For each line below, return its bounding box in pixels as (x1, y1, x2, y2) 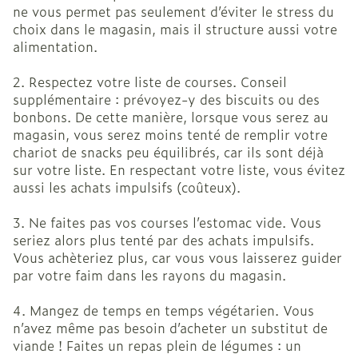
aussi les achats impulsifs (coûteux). (13, 177, 241, 197)
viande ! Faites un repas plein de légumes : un (13, 336, 301, 356)
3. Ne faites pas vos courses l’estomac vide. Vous (13, 213, 321, 233)
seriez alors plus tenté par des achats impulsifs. (13, 230, 314, 250)
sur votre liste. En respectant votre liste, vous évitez (13, 160, 345, 180)
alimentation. (13, 37, 97, 57)
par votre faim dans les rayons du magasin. (13, 265, 286, 285)
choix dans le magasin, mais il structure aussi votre (13, 19, 337, 39)
